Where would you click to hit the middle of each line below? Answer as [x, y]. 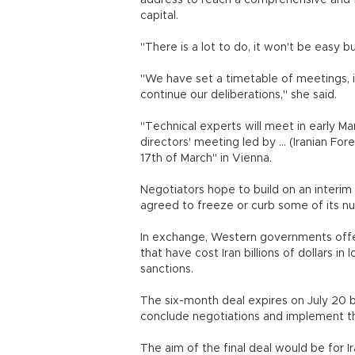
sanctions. [179, 269]
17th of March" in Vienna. [206, 158]
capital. [159, 16]
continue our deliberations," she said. [239, 95]
